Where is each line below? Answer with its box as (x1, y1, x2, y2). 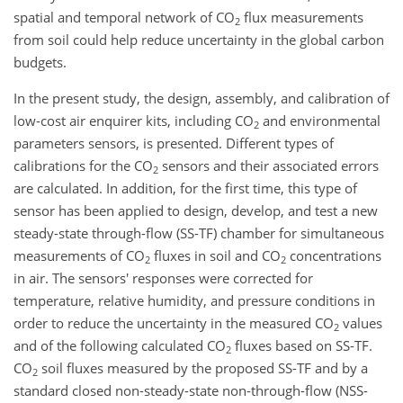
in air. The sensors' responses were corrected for (13, 269, 313, 287)
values (339, 314, 382, 332)
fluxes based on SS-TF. (231, 336, 372, 354)
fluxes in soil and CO (150, 246, 281, 264)
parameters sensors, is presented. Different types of (13, 134, 334, 152)
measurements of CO (13, 246, 145, 264)
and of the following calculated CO (13, 336, 226, 354)
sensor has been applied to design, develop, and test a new (13, 201, 378, 219)
